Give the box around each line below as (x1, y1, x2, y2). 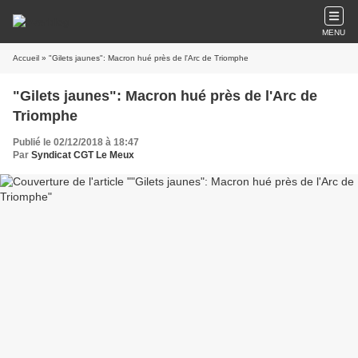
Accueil (13, 54, 39, 62)
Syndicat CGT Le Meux (31, 149, 134, 161)
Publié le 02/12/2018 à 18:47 (13, 137, 139, 148)
